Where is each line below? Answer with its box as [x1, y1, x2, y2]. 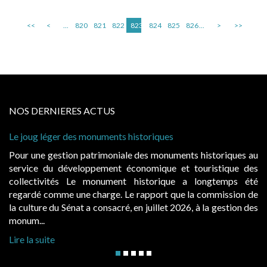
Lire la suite [9, 234, 55, 245]
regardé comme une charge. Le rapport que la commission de [9, 188, 258, 200]
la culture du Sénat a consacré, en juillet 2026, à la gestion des [9, 201, 258, 213]
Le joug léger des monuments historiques [9, 131, 173, 142]
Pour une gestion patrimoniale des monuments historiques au [9, 149, 258, 160]
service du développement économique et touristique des [9, 162, 258, 173]
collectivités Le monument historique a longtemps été [9, 175, 258, 187]
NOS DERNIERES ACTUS [9, 105, 115, 116]
